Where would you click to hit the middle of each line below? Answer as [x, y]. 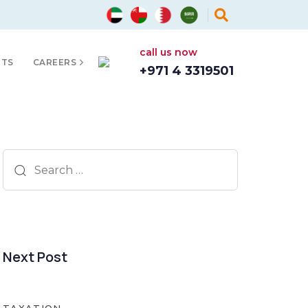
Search [21, 156]
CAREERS [54, 62]
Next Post [35, 257]
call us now [168, 52]
